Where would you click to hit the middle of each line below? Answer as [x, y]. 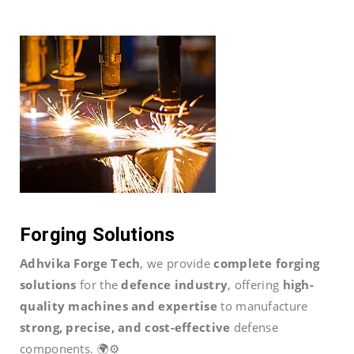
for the [99, 284]
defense [254, 327]
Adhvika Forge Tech [80, 263]
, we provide [177, 263]
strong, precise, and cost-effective [125, 327]
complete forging [267, 263]
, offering [255, 284]
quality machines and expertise [119, 305]
